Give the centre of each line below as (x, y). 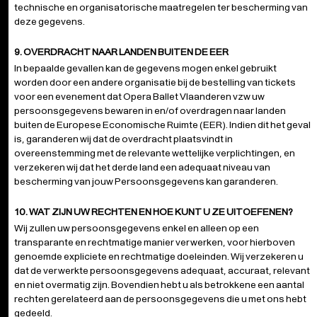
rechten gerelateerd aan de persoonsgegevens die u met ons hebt (160, 299)
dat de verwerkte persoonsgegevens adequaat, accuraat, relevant (162, 270)
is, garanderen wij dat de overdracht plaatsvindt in (123, 139)
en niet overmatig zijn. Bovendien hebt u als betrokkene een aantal (159, 284)
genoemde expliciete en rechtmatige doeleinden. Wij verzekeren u (159, 256)
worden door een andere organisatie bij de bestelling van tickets (155, 82)
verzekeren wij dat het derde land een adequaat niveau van (142, 167)
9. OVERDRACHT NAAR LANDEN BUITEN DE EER (121, 52)
